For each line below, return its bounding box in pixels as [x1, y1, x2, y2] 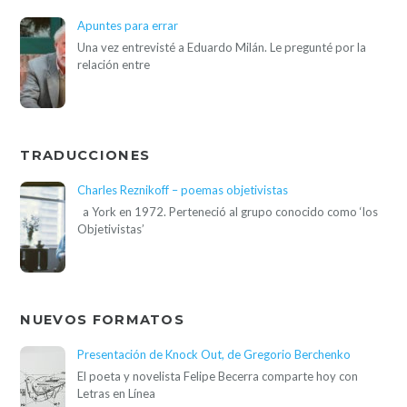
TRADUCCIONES [20, 146, 151, 164]
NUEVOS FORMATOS [20, 311, 185, 328]
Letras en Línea [77, 386, 156, 402]
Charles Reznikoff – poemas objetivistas [77, 183, 289, 198]
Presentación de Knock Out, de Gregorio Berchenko [77, 347, 352, 362]
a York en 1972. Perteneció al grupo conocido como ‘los [77, 204, 379, 220]
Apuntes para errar [77, 17, 179, 33]
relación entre [77, 57, 151, 73]
